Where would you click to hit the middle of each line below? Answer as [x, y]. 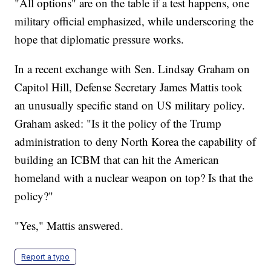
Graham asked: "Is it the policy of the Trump [118, 123]
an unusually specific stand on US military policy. [130, 105]
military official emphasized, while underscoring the [134, 21]
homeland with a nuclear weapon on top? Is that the [134, 178]
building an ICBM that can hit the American [117, 160]
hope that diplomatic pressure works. [100, 39]
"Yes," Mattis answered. [69, 226]
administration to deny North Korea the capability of [135, 142]
